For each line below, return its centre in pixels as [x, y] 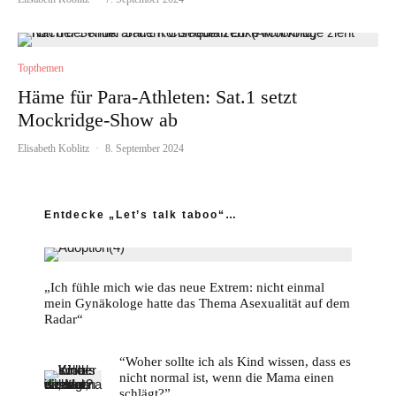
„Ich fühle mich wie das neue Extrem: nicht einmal [184, 288]
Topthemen [41, 69]
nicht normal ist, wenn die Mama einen [227, 378]
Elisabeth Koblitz [53, 149]
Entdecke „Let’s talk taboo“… [141, 215]
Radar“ [64, 320]
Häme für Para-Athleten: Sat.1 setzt [157, 97]
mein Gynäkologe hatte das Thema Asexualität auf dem [197, 304]
